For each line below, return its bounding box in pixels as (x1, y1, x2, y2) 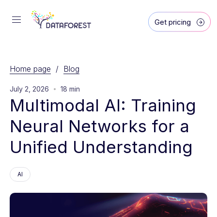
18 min (61, 85, 80, 93)
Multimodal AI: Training (10, 95, 201, 115)
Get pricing (155, 17, 191, 27)
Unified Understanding (10, 137, 193, 157)
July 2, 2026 (10, 85, 49, 93)
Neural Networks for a (10, 116, 194, 136)
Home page (10, 64, 51, 74)
